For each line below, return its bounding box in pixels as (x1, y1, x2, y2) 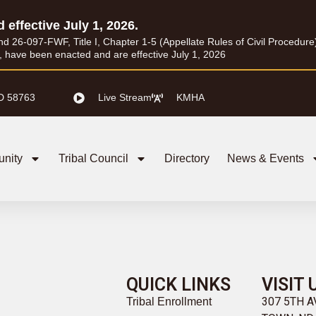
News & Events (226, 152, 304, 164)
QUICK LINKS (126, 274, 231, 295)
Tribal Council (58, 152, 128, 164)
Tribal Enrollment (126, 295, 212, 308)
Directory (164, 152, 209, 164)
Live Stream (98, 92, 152, 103)
